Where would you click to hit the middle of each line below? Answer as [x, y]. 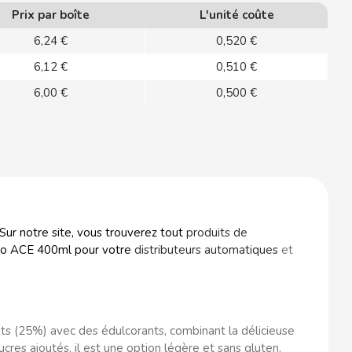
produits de [216, 232]
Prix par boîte [51, 15]
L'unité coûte [236, 15]
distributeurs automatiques [206, 249]
